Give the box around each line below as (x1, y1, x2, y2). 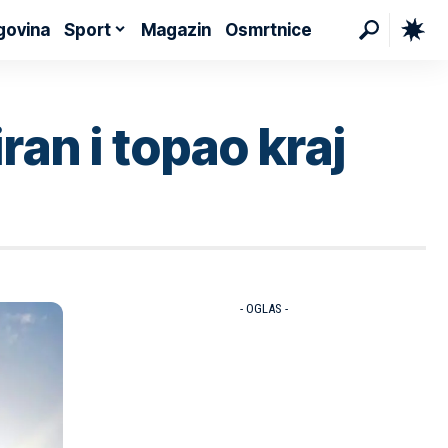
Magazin (141, 19, 212, 40)
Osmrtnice (225, 19, 313, 40)
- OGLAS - (239, 300, 288, 316)
